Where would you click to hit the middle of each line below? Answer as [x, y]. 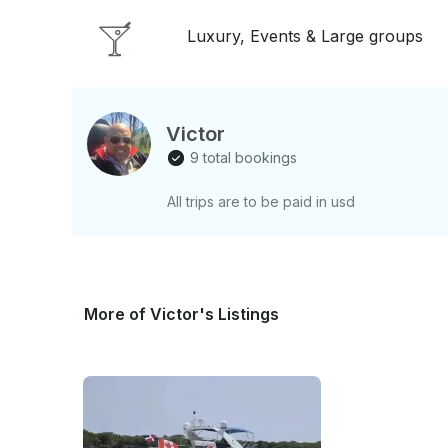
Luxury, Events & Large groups [305, 36]
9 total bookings [243, 157]
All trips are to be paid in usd [261, 201]
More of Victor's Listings [181, 314]
